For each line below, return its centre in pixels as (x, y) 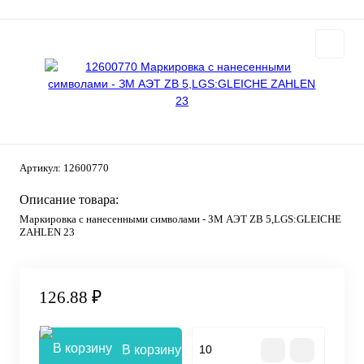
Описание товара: (69, 199)
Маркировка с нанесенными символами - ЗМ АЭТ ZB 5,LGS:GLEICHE (180, 219)
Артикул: (41, 168)
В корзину (152, 350)
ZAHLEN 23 (47, 232)
